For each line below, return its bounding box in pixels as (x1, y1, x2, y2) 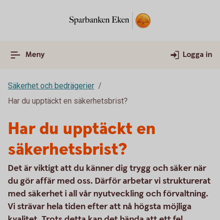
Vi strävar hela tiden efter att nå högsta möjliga (8, 201, 192, 212)
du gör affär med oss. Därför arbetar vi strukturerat (8, 175, 211, 187)
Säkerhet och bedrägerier (8, 81, 94, 90)
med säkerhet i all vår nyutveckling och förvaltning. (8, 188, 208, 199)
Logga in (183, 50, 212, 60)
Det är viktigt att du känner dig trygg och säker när (8, 163, 206, 174)
